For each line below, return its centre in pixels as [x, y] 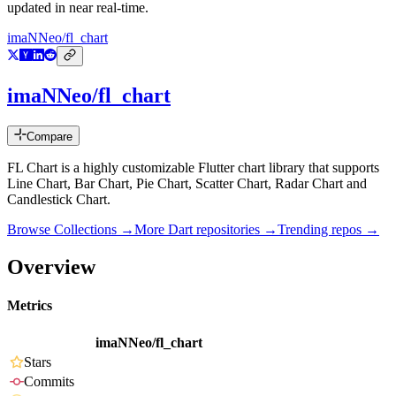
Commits [49, 382]
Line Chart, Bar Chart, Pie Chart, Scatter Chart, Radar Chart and [187, 184]
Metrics [30, 306]
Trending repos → [328, 230]
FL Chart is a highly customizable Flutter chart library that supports [193, 168]
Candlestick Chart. [59, 200]
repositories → [235, 230]
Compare [49, 137]
